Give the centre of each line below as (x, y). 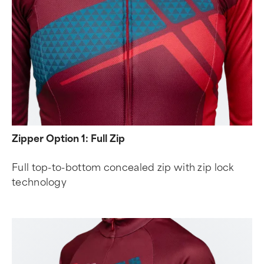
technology (39, 182)
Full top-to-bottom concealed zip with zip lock (123, 167)
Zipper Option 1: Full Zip (68, 138)
